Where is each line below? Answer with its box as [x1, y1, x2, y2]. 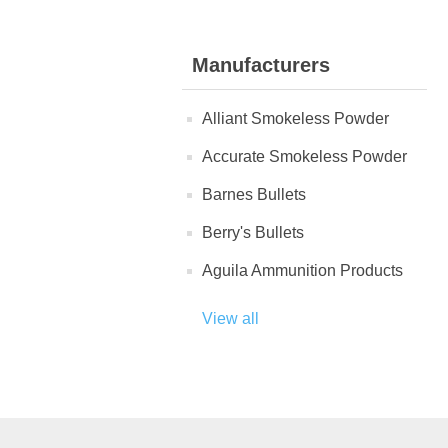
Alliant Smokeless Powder [202, 110, 389, 127]
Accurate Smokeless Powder [202, 148, 407, 165]
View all [202, 310, 259, 327]
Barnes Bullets [202, 186, 306, 203]
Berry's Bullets [202, 224, 304, 241]
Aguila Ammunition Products [202, 262, 403, 279]
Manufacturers [192, 54, 330, 76]
